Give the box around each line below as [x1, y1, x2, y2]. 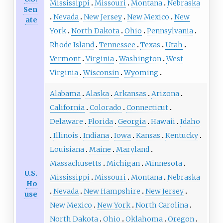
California [49, 103, 85, 112]
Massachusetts [49, 159, 102, 168]
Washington [118, 54, 161, 64]
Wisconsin [83, 68, 119, 78]
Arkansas [113, 89, 146, 99]
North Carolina [135, 201, 188, 210]
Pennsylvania [146, 26, 193, 36]
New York [97, 201, 130, 210]
